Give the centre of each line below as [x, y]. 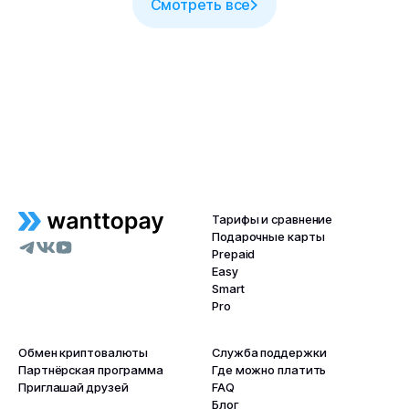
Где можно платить [269, 370]
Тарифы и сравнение [273, 219]
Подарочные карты [268, 236]
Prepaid [234, 254]
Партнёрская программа [91, 370]
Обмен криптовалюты [84, 352]
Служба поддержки [269, 352]
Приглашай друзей [73, 387]
